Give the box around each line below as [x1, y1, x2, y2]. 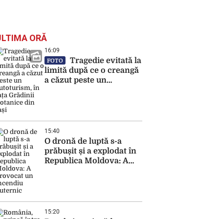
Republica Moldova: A [44, 156, 129, 165]
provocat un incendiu [44, 166, 128, 175]
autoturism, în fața [44, 86, 116, 94]
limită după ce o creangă [44, 66, 139, 75]
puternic [44, 176, 78, 185]
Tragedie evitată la [68, 56, 141, 65]
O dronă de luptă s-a [44, 137, 122, 146]
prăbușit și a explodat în [44, 147, 136, 155]
